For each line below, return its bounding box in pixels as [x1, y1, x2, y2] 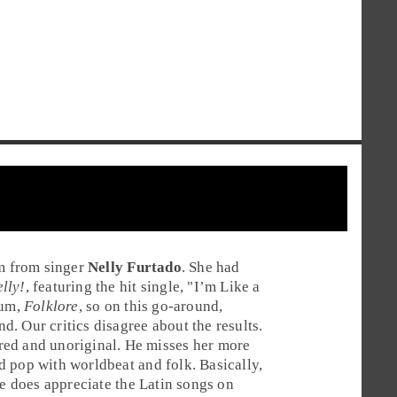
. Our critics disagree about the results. [13, 316, 263, 334]
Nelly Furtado [88, 258, 182, 276]
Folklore [24, 297, 79, 315]
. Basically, [191, 355, 263, 373]
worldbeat [70, 355, 135, 373]
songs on [172, 375, 234, 393]
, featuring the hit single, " [25, 277, 194, 295]
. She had [181, 258, 240, 276]
